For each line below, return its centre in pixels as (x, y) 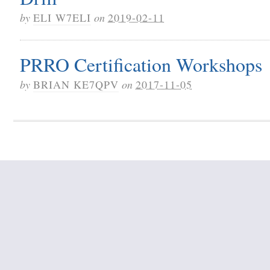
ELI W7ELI (62, 17)
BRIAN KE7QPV (76, 84)
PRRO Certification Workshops (141, 64)
